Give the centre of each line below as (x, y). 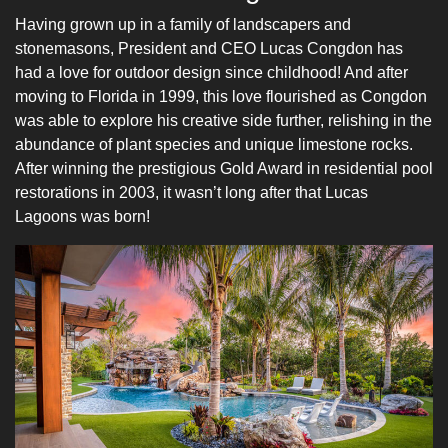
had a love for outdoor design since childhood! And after (211, 72)
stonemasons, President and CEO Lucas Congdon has (209, 48)
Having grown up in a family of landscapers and (183, 24)
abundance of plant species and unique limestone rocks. (214, 144)
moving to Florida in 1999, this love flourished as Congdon (221, 96)
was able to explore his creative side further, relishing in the (223, 120)
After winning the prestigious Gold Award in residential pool (224, 168)
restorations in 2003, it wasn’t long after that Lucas (191, 192)
